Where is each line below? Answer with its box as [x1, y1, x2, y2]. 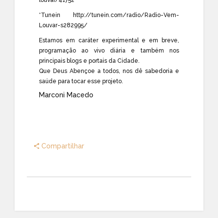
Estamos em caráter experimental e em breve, [39, 36, 179, 44]
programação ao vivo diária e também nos [39, 47, 179, 54]
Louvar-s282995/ [39, 21, 88, 29]
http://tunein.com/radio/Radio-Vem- [73, 11, 179, 18]
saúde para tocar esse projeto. [39, 77, 123, 85]
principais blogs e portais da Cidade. [39, 57, 140, 64]
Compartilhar [39, 142, 84, 150]
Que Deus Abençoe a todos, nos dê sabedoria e [39, 67, 179, 74]
